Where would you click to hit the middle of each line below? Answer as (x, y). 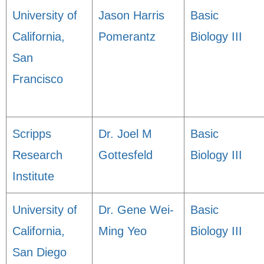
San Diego (39, 252)
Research (37, 155)
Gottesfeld (126, 155)
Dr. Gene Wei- (136, 210)
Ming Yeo (123, 231)
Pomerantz (127, 37)
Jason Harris (131, 15)
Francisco (38, 79)
